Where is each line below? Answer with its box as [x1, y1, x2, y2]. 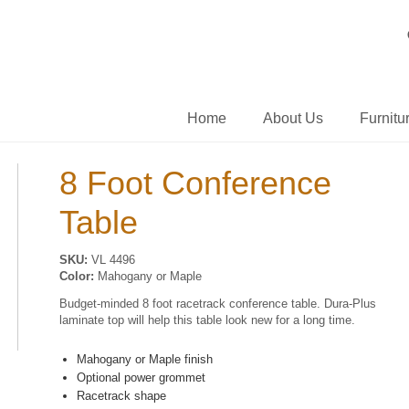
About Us [263, 110, 323, 126]
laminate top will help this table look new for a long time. [58, 313, 355, 328]
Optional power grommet [77, 371, 206, 385]
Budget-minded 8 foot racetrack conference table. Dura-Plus [58, 297, 376, 311]
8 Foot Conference [58, 163, 331, 202]
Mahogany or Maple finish [77, 352, 214, 367]
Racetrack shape [77, 389, 167, 404]
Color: [58, 269, 94, 284]
